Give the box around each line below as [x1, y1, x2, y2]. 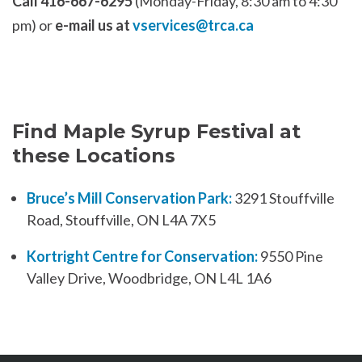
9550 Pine [258, 246, 323, 265]
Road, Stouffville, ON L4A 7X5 [27, 210, 216, 229]
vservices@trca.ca [133, 16, 254, 35]
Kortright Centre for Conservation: [27, 246, 258, 265]
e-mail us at [55, 16, 133, 35]
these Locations [12, 143, 175, 167]
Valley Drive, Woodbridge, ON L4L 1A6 [27, 268, 271, 287]
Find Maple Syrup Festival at [12, 119, 301, 143]
